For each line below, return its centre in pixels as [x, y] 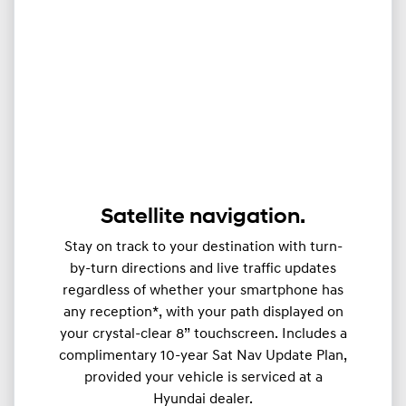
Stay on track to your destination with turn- [203, 248]
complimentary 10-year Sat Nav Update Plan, [203, 357]
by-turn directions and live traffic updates [203, 270]
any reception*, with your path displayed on [203, 313]
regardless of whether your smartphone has [203, 291]
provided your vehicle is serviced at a [203, 378]
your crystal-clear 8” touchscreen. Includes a [203, 335]
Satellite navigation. [203, 218]
